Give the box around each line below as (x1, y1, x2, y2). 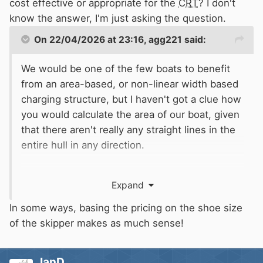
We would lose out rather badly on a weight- (21, 169, 228, 181)
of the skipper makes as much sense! (9, 217, 184, 229)
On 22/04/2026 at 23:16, (34, 33, 149, 45)
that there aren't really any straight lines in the (21, 123, 235, 136)
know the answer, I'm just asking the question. (9, 12, 226, 24)
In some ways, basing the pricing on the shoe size (9, 201, 242, 214)
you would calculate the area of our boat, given (21, 108, 240, 120)
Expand (112, 179, 149, 191)
